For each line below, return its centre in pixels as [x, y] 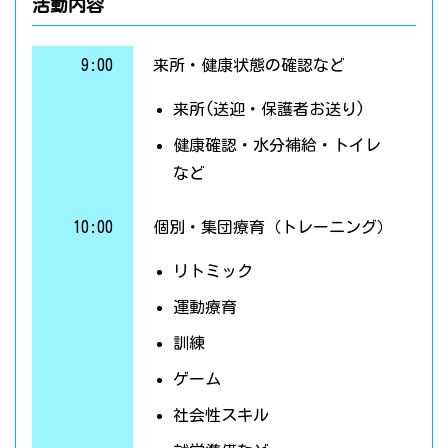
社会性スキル [220, 415]
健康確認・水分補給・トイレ [276, 145]
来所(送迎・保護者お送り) [268, 109]
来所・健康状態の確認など [248, 65]
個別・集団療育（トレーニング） [272, 227]
